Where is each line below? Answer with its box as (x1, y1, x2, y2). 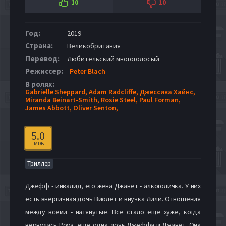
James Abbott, (25, 103, 73, 112)
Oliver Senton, (73, 103, 118, 112)
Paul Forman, (139, 95, 181, 104)
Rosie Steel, (101, 95, 139, 104)
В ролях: (25, 79, 54, 89)
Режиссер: (25, 66, 63, 76)
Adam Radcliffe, (89, 87, 140, 96)
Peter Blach (70, 66, 105, 76)
